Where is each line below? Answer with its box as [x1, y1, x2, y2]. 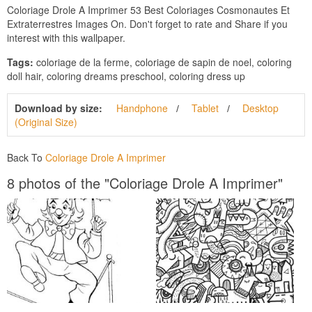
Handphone [116, 100, 168, 115]
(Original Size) [15, 114, 77, 129]
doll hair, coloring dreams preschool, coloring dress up [7, 68, 245, 83]
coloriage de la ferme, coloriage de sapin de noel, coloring [33, 54, 292, 69]
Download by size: [15, 100, 102, 115]
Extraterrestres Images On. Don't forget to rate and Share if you [7, 16, 288, 31]
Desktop [242, 100, 279, 115]
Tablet [192, 100, 219, 115]
